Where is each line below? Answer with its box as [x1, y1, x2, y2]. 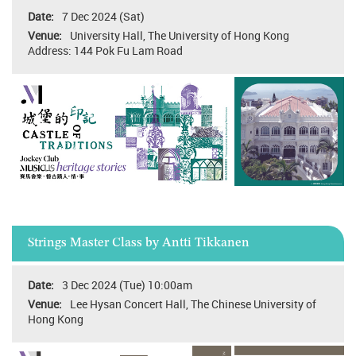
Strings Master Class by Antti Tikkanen [28, 237, 250, 250]
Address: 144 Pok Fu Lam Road [28, 43, 183, 59]
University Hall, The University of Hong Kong [70, 28, 289, 44]
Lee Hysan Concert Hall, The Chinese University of [70, 296, 316, 311]
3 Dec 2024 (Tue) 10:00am [62, 277, 192, 292]
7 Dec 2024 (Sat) [62, 9, 145, 25]
